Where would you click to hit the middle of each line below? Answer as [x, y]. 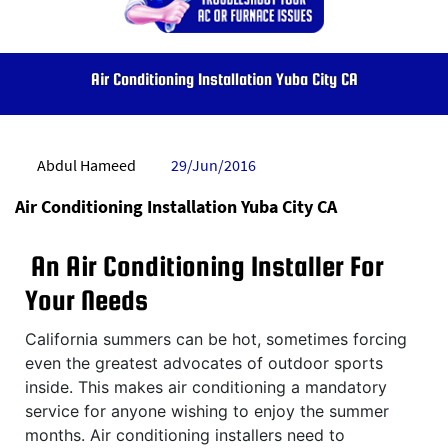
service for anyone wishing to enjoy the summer [207, 411]
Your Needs [86, 300]
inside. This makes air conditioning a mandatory [206, 387]
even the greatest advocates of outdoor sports [204, 363]
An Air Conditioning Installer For [204, 266]
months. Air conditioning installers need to [185, 435]
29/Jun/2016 [213, 165]
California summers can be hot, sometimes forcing [216, 339]
